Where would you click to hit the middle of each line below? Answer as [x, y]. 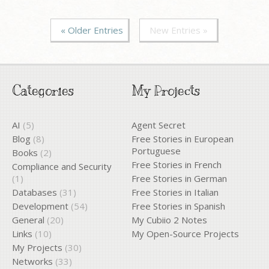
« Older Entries [92, 30]
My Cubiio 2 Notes [170, 219]
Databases [35, 192]
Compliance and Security [62, 166]
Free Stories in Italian [175, 192]
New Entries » [179, 30]
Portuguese [156, 150]
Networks [32, 261]
